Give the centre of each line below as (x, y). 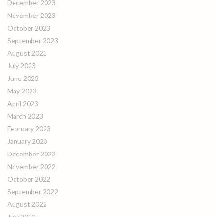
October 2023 (29, 28)
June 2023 (23, 78)
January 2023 (27, 141)
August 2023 (27, 53)
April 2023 (23, 103)
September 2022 (33, 192)
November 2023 (31, 15)
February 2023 (29, 129)
